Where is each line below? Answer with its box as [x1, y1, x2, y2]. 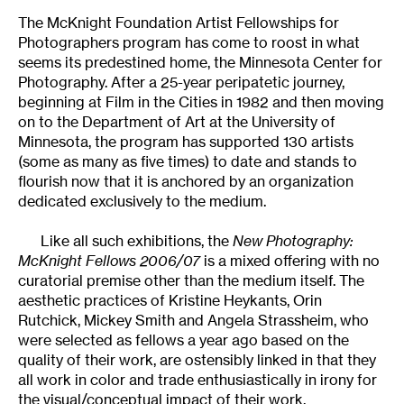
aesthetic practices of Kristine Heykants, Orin [18, 290, 322, 309]
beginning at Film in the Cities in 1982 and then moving [18, 92, 384, 111]
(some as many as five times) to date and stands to [18, 151, 357, 170]
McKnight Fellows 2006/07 [18, 251, 200, 270]
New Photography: [233, 231, 353, 250]
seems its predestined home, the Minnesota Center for [18, 52, 382, 71]
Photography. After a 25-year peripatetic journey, [18, 72, 344, 91]
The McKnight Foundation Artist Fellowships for [18, 13, 339, 32]
